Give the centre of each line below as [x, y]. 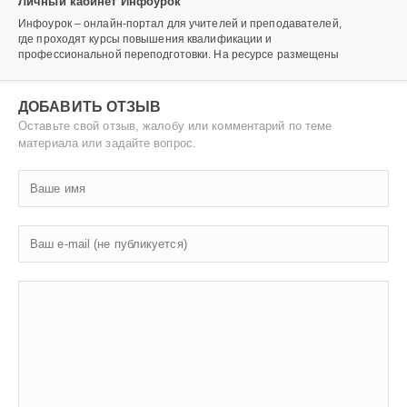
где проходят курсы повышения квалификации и [145, 39]
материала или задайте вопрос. [108, 143]
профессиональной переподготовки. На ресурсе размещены [179, 55]
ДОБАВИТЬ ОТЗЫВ [90, 107]
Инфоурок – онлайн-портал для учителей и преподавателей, [180, 24]
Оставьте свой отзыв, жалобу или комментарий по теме [175, 126]
